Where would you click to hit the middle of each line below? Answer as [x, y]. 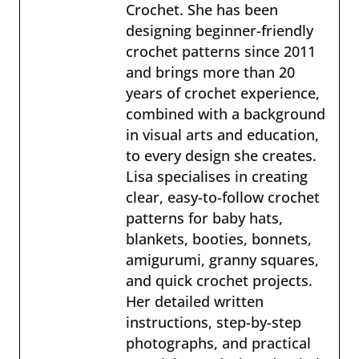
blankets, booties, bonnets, [219, 238]
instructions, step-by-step [214, 322]
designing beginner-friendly [220, 30]
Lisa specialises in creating [217, 176]
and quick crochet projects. [219, 280]
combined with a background [226, 113]
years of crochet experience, [223, 93]
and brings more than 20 [210, 72]
